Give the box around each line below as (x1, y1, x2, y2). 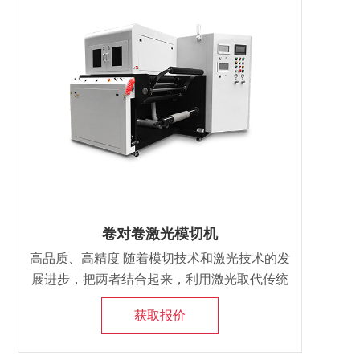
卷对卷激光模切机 (102, 226, 218, 242)
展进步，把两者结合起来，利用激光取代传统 (31, 272, 288, 286)
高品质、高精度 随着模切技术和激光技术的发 (30, 252, 290, 265)
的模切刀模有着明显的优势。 (76, 293, 243, 307)
